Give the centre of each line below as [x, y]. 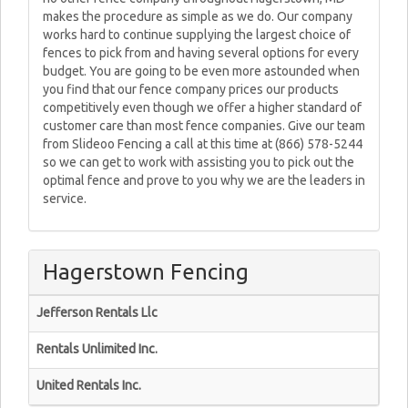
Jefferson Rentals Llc [97, 312]
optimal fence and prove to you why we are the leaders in [204, 180]
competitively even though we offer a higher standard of [202, 107]
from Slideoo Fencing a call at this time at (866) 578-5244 [203, 144]
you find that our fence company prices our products [191, 89]
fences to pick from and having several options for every [201, 53]
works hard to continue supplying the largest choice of [197, 35]
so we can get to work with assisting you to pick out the [199, 162]
